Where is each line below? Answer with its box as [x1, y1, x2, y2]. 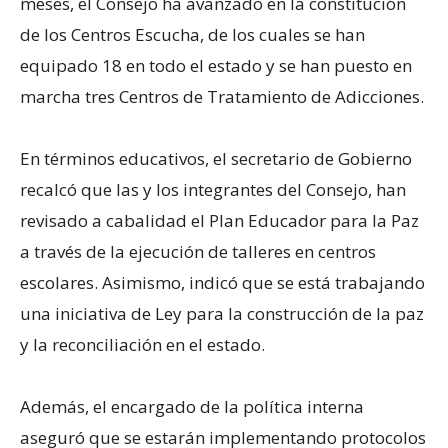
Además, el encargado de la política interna [20, 394, 364, 418]
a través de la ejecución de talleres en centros [20, 239, 376, 263]
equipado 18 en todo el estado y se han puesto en [20, 53, 412, 77]
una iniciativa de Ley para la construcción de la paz [20, 301, 424, 325]
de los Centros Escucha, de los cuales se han [20, 22, 365, 46]
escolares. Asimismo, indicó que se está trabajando [20, 270, 425, 294]
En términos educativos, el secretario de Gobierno [20, 146, 412, 170]
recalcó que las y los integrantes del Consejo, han [20, 177, 406, 201]
